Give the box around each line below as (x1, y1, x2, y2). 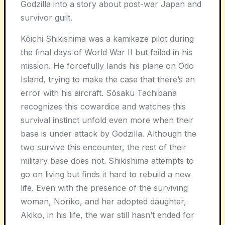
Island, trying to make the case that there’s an (21, 74, 195, 84)
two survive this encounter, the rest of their (21, 142, 186, 152)
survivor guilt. (21, 12, 72, 23)
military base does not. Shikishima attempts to (21, 155, 194, 166)
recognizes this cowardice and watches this (21, 101, 186, 111)
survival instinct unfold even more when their (21, 115, 193, 125)
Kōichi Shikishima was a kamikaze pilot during (21, 33, 194, 44)
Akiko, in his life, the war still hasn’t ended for (21, 209, 194, 220)
